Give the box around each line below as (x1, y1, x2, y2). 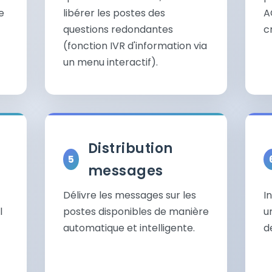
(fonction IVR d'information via (63, 38, 207, 53)
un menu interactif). (63, 55, 158, 69)
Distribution (87, 138, 173, 158)
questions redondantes (63, 22, 173, 36)
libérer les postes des (63, 5, 165, 20)
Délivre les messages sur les (63, 188, 196, 202)
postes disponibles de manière (63, 204, 209, 219)
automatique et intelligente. (63, 220, 195, 235)
